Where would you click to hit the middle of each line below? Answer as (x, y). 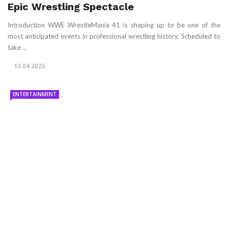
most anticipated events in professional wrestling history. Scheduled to (114, 36)
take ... (17, 47)
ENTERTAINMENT (35, 94)
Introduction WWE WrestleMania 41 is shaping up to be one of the (114, 25)
